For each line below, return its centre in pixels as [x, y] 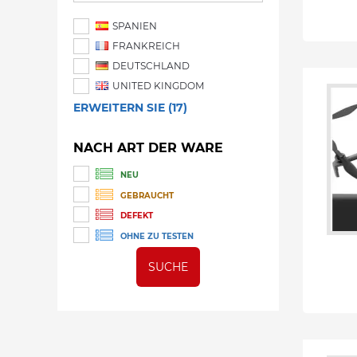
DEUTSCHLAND [150, 66]
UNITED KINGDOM [157, 86]
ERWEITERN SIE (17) [130, 107]
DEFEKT [137, 216]
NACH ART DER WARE [148, 148]
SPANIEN [133, 26]
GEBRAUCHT [147, 195]
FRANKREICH [145, 46]
